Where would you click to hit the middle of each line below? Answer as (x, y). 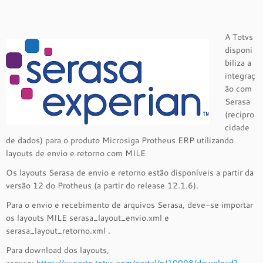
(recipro (240, 114)
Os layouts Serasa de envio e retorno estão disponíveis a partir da (130, 173)
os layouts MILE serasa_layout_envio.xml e (87, 218)
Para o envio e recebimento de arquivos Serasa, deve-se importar (129, 205)
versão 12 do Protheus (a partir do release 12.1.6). (102, 186)
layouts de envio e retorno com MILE (76, 153)
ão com (239, 89)
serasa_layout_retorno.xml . (58, 231)
